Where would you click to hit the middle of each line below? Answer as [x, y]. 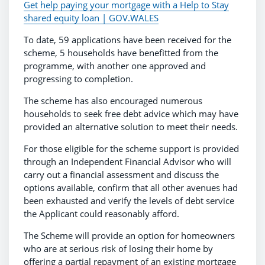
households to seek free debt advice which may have [131, 113]
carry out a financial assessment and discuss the [121, 174]
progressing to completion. [81, 78]
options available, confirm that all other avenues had [131, 187]
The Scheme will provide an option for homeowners [129, 235]
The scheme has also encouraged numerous [113, 100]
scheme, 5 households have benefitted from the [121, 52]
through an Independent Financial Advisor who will [127, 161]
